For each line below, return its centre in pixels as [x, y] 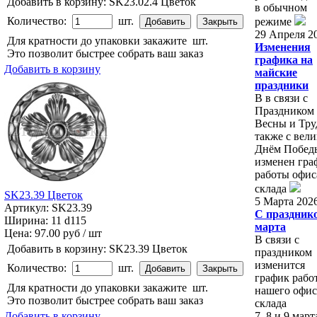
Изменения [283, 47]
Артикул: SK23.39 [48, 207]
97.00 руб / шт [68, 233]
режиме [275, 22]
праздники [282, 85]
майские [276, 73]
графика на [284, 60]
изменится [280, 265]
